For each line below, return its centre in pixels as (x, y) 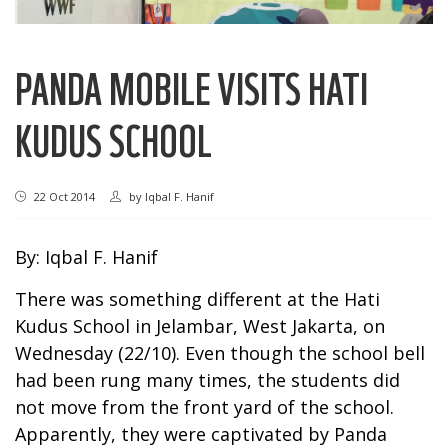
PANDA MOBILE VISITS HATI (191, 87)
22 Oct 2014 (63, 196)
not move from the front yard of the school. (204, 406)
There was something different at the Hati (197, 298)
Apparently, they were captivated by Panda (201, 433)
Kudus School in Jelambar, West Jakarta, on (200, 325)
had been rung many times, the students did (207, 379)
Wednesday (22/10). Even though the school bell (220, 352)
